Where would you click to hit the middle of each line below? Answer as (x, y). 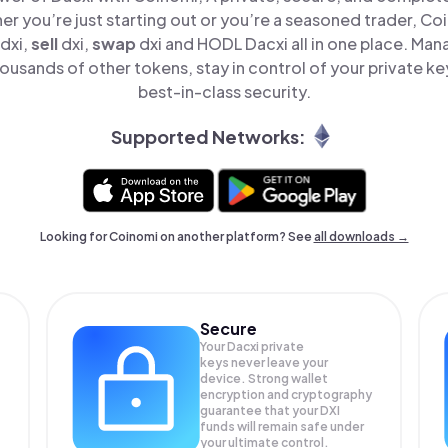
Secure (229, 328)
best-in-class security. (224, 91)
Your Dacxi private (252, 346)
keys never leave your (264, 362)
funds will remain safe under (282, 426)
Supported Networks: (208, 136)
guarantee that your (260, 410)
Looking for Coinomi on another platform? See (176, 236)
